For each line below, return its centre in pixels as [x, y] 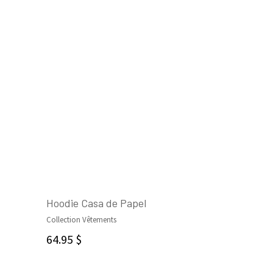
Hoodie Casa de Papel [96, 203]
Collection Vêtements [81, 220]
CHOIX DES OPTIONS [118, 232]
